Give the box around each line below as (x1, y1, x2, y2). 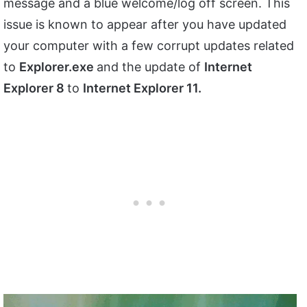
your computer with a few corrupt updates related (3, 38, 294, 53)
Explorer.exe (19, 60, 97, 75)
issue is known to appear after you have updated (3, 17, 286, 32)
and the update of (97, 60, 204, 75)
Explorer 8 (3, 81, 67, 96)
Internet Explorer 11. (83, 81, 201, 96)
